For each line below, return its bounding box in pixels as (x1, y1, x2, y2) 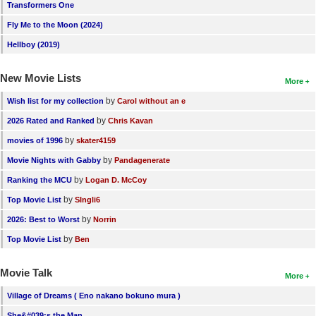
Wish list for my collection (7, 97, 104, 106)
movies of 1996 (7, 136, 63, 145)
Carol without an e (117, 97, 186, 106)
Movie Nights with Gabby (7, 156, 101, 165)
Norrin (93, 215, 116, 224)
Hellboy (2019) (7, 40, 60, 49)
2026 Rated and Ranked (7, 116, 95, 126)
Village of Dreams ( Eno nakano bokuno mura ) (7, 291, 181, 300)
